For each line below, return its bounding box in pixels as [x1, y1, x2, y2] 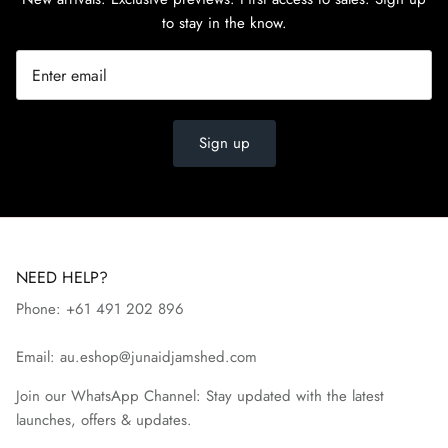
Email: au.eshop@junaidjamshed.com [16, 346, 257, 369]
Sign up [198, 132, 250, 155]
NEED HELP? [16, 266, 108, 290]
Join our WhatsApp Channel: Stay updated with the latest [16, 385, 384, 408]
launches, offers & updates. [16, 409, 192, 432]
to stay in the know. [161, 11, 287, 34]
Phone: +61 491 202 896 [16, 298, 184, 321]
